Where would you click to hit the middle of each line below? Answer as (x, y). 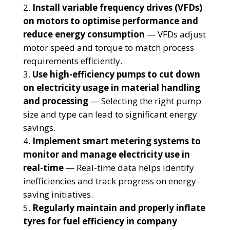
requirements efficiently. (72, 61)
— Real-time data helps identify (129, 168)
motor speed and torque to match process (108, 48)
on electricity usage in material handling (111, 88)
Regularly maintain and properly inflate (119, 208)
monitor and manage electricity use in (106, 155)
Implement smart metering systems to (116, 141)
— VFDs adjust (175, 34)
